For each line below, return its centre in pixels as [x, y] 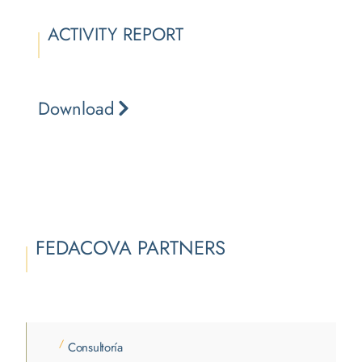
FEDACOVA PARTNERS [130, 247]
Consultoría [95, 347]
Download [76, 108]
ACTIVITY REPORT [116, 34]
